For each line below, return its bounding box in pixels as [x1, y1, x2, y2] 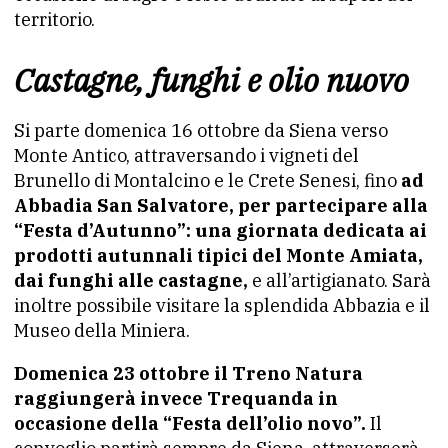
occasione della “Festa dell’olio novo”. [14, 411, 366, 435]
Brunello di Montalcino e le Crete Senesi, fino [14, 168, 401, 192]
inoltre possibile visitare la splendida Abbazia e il [14, 293, 430, 317]
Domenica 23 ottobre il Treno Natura [14, 361, 363, 385]
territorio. [14, 7, 95, 31]
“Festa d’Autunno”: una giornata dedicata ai [14, 218, 427, 242]
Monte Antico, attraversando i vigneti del [14, 143, 359, 167]
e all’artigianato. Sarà [248, 268, 431, 292]
